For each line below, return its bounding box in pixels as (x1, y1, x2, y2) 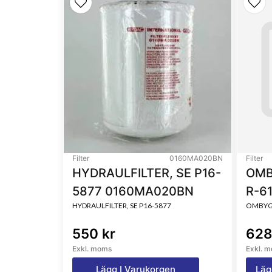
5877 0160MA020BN (72, 184, 194, 199)
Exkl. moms (72, 244, 112, 253)
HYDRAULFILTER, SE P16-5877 (72, 201, 171, 210)
